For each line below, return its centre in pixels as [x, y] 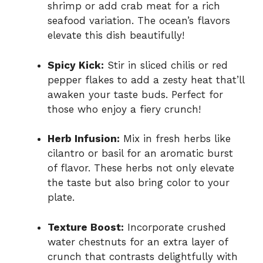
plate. [61, 198]
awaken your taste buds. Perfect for [135, 94]
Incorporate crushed [175, 227]
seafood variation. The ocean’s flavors [139, 21]
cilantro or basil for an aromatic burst [140, 154]
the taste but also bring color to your [139, 183]
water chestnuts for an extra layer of [138, 242]
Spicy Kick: [76, 65]
